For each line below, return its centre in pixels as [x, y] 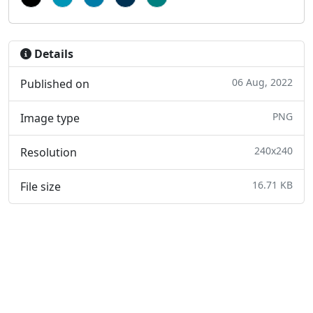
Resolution [49, 153]
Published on [55, 84]
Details [52, 54]
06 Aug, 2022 [262, 82]
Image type [50, 118]
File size [41, 187]
